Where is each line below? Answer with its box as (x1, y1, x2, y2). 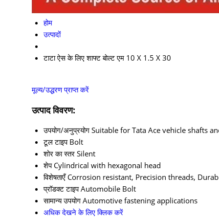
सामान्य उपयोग (44, 196, 81, 206)
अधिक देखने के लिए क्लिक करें (44, 207, 123, 218)
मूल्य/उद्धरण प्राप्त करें (32, 85, 89, 95)
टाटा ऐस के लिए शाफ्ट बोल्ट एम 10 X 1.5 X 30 (44, 52, 171, 63)
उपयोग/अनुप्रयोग (44, 125, 89, 135)
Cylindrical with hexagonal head (54, 160, 161, 171)
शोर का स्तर (44, 149, 75, 159)
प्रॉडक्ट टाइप (44, 184, 79, 194)
